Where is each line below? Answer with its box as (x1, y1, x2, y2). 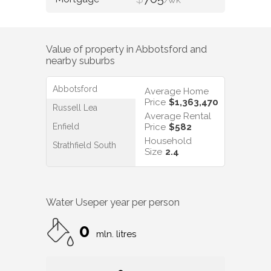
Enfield (53, 122, 79, 132)
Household (145, 135, 192, 147)
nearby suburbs (46, 55, 115, 67)
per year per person (93, 197, 180, 209)
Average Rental (145, 111, 211, 122)
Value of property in (46, 44, 135, 56)
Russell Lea (53, 103, 97, 113)
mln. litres (96, 229, 136, 241)
